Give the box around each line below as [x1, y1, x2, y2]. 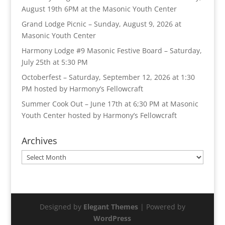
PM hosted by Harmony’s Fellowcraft [21, 83, 143, 93]
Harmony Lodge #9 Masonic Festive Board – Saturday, [21, 45, 202, 55]
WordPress [93, 213, 132, 223]
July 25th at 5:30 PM [21, 57, 88, 67]
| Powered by [138, 201, 185, 211]
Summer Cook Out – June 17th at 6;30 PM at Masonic [21, 98, 198, 108]
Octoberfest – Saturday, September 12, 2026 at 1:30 [21, 72, 195, 82]
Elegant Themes [83, 201, 138, 211]
